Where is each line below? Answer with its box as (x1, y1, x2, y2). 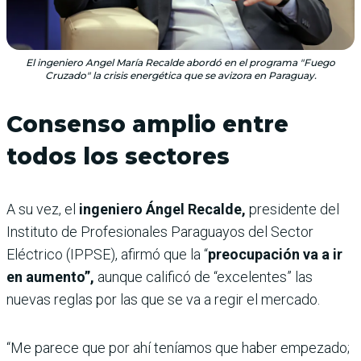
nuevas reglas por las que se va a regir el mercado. (6, 290, 320, 308)
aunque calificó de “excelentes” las (94, 268, 313, 285)
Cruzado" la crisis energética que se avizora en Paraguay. (44, 68, 317, 81)
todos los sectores (6, 142, 230, 170)
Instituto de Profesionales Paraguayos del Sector (6, 222, 313, 240)
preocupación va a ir (208, 245, 342, 263)
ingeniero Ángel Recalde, (79, 200, 246, 218)
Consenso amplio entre (6, 110, 288, 138)
